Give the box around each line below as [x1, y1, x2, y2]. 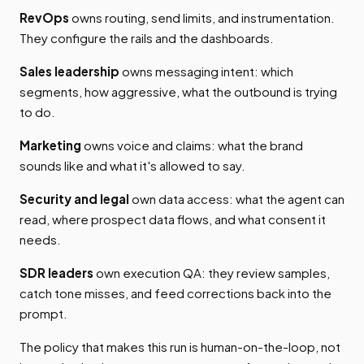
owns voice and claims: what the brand [81, 137, 303, 154]
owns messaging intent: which [119, 63, 293, 80]
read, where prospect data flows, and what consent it [19, 211, 326, 227]
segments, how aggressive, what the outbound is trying [19, 84, 337, 100]
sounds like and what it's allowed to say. [19, 158, 245, 174]
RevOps [19, 10, 69, 26]
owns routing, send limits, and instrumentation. [69, 10, 335, 26]
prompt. [19, 305, 67, 322]
